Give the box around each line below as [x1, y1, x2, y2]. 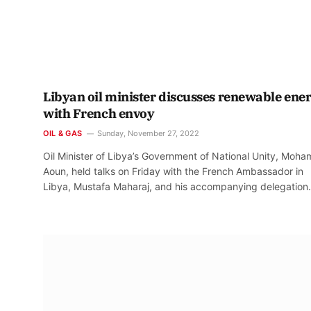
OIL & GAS [43, 128, 82, 139]
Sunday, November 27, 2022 [96, 128, 199, 139]
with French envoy [43, 106, 155, 122]
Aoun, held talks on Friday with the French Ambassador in [43, 165, 303, 178]
